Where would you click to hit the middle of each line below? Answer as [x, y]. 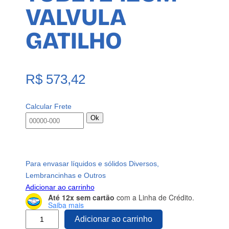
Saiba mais [66, 205]
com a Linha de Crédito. [154, 197]
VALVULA [76, 17]
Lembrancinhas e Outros [65, 175]
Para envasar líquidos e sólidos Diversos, [92, 163]
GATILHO [73, 41]
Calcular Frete [48, 107]
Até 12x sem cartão [81, 197]
